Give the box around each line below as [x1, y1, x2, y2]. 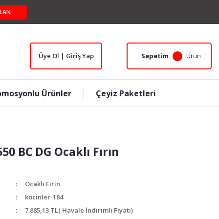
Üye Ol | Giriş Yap [39, 51, 94, 60]
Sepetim [141, 51, 169, 60]
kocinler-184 [25, 193, 63, 201]
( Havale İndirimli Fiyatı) [58, 206, 133, 215]
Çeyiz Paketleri [95, 88, 156, 99]
